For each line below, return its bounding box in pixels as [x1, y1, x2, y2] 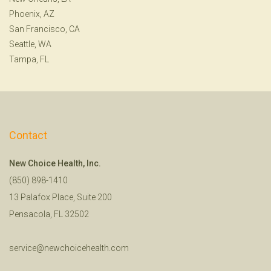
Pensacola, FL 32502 [9, 209, 89, 219]
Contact [9, 128, 47, 142]
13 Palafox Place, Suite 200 [9, 192, 112, 202]
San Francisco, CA [9, 24, 80, 34]
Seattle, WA [9, 39, 51, 49]
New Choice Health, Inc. [9, 158, 101, 168]
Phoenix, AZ [9, 8, 54, 19]
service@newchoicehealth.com [9, 243, 129, 253]
